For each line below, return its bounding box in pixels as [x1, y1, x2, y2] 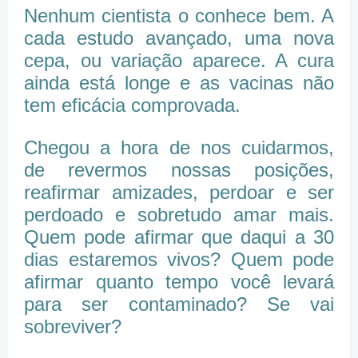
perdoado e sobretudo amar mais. [24, 204, 334, 226]
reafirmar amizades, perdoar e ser [24, 181, 334, 204]
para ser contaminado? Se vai [24, 293, 334, 316]
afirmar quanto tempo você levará [24, 271, 334, 293]
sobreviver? [24, 316, 121, 338]
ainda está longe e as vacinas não [24, 72, 334, 94]
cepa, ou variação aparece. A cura [24, 50, 334, 72]
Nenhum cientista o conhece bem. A [24, 5, 334, 27]
